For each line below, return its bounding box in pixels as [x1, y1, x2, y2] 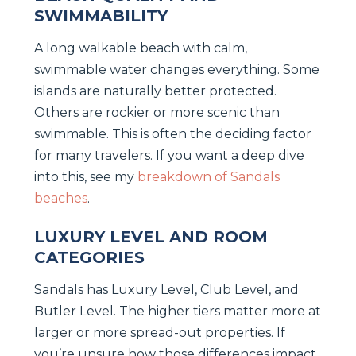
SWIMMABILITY [34, 6, 168, 25]
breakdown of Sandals [137, 168, 280, 184]
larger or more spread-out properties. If [34, 324, 285, 340]
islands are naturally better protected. [34, 83, 277, 99]
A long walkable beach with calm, [34, 40, 247, 56]
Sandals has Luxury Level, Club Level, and [34, 281, 299, 297]
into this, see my [34, 168, 137, 184]
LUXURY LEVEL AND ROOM [34, 226, 268, 246]
